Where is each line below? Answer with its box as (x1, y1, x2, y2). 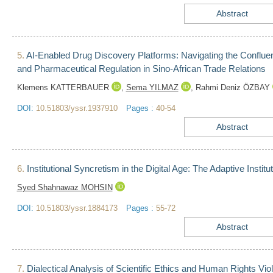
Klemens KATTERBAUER (16, 83, 112, 93)
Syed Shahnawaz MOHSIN (16, 183, 113, 193)
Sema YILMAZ (126, 83, 179, 93)
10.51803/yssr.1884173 (35, 204, 118, 213)
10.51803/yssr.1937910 (35, 104, 118, 113)
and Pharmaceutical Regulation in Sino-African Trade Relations (16, 63, 266, 74)
